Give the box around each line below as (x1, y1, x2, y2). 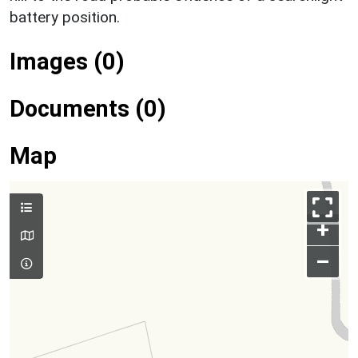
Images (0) (10, 47, 125, 75)
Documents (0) (10, 94, 166, 122)
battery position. (10, 7, 120, 26)
